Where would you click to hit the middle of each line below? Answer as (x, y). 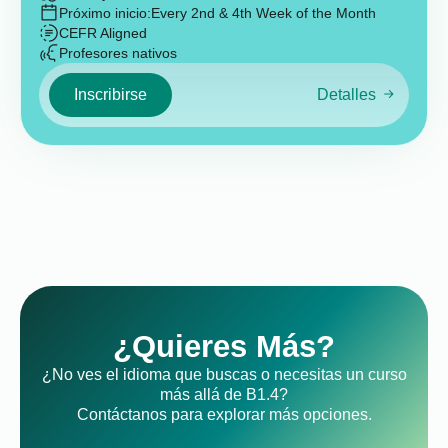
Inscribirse (110, 94)
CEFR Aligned (103, 33)
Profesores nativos (118, 53)
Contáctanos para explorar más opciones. (224, 414)
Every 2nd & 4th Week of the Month (263, 13)
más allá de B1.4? (224, 394)
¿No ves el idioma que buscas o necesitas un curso (224, 374)
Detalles (346, 95)
